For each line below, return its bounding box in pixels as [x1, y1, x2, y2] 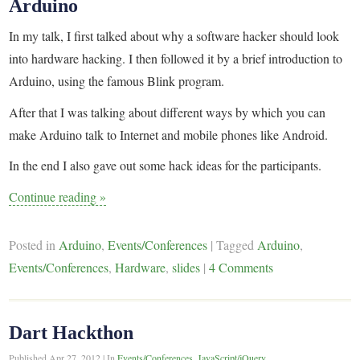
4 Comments [209, 258, 274, 276]
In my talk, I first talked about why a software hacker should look [9, 27, 340, 45]
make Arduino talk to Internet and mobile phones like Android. [9, 125, 329, 143]
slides [172, 258, 201, 276]
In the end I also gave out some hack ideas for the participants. [9, 157, 322, 174]
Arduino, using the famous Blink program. [9, 72, 225, 90]
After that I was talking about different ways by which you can [9, 103, 326, 121]
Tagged [216, 235, 258, 253]
